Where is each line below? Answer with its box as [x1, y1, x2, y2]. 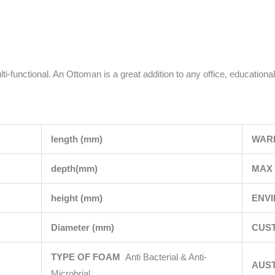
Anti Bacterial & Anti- [125, 252, 207, 263]
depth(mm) [50, 163, 100, 174]
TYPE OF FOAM [50, 252, 125, 263]
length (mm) [50, 134, 105, 145]
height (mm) [50, 193, 105, 204]
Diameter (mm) [50, 222, 117, 233]
